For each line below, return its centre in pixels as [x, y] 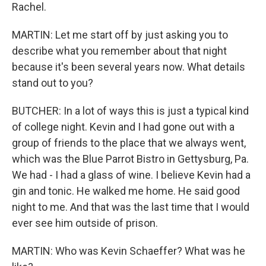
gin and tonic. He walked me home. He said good [126, 191]
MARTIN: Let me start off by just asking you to [120, 35]
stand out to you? [53, 83]
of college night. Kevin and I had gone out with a [123, 127]
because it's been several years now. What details [129, 67]
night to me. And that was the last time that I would [131, 207]
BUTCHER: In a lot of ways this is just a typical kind [130, 111]
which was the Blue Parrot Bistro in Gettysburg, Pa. [130, 159]
